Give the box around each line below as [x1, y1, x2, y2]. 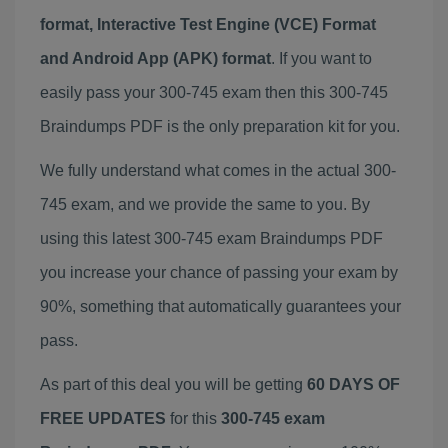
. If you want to [271, 50, 372, 67]
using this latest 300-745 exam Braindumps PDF [40, 230, 383, 247]
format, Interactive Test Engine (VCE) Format [40, 16, 376, 33]
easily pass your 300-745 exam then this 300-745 [40, 84, 388, 101]
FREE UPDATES [40, 410, 166, 427]
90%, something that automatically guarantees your [40, 298, 401, 315]
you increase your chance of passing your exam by [40, 264, 398, 281]
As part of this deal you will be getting [40, 376, 307, 393]
